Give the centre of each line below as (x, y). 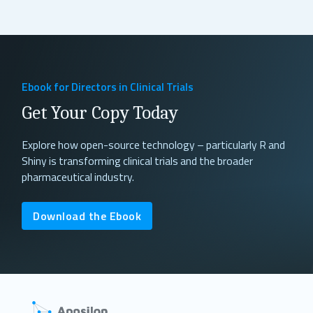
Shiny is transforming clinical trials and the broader (138, 161)
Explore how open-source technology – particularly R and (154, 145)
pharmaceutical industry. (78, 177)
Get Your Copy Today (100, 113)
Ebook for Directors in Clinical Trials (108, 86)
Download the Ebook (87, 216)
